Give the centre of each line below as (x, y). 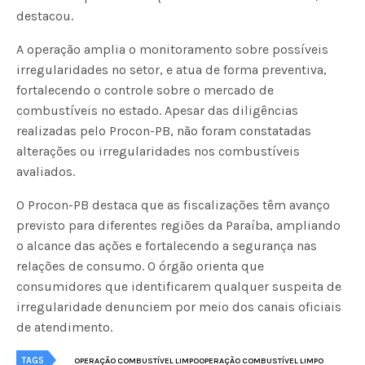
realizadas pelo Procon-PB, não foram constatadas (164, 130)
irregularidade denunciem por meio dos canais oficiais (179, 306)
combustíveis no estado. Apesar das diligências (158, 110)
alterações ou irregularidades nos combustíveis (158, 151)
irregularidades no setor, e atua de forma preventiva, (172, 69)
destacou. (45, 15)
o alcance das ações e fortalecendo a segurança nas (167, 245)
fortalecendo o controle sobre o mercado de (145, 90)
